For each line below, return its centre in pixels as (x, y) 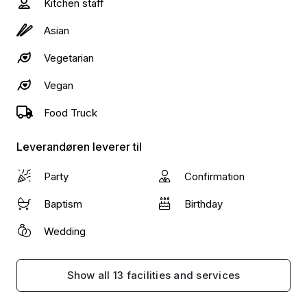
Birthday (204, 204)
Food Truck (71, 113)
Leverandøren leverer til (79, 147)
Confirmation (214, 176)
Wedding (65, 231)
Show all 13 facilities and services (153, 275)
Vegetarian (69, 58)
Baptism (63, 204)
